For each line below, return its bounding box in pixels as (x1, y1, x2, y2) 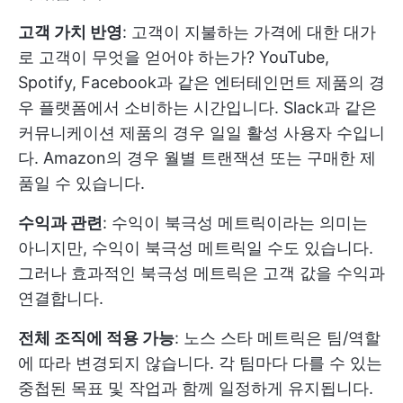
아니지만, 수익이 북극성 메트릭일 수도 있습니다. (18, 238, 373, 257)
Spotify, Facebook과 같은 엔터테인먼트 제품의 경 (18, 73, 385, 92)
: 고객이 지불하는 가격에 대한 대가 (122, 22, 376, 41)
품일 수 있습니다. (18, 174, 145, 193)
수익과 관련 (18, 213, 103, 232)
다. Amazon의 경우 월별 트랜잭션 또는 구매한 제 (18, 148, 376, 167)
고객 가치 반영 (18, 22, 122, 41)
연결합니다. (18, 289, 103, 308)
